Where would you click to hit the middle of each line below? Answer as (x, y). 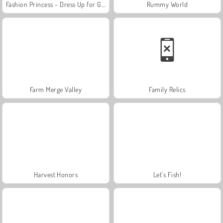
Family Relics (167, 89)
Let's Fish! (167, 174)
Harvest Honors (56, 174)
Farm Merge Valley (56, 89)
